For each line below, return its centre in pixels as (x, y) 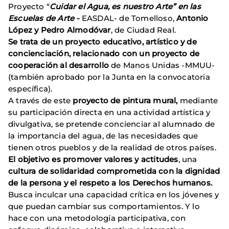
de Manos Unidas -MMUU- (162, 65)
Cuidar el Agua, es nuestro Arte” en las (125, 6)
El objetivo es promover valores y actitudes (93, 159)
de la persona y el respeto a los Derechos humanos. (110, 182)
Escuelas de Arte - (45, 18)
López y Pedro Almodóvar (60, 30)
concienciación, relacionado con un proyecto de (104, 53)
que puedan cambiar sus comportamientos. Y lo (104, 206)
